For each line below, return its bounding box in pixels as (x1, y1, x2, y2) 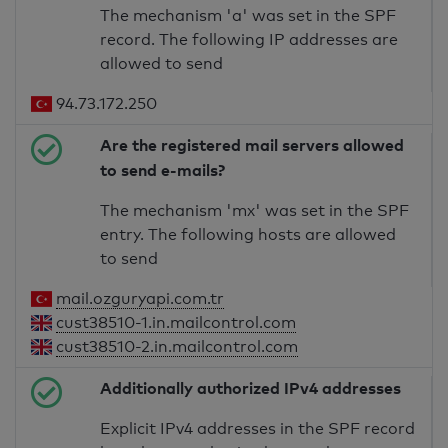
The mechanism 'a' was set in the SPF (100, 6, 397, 26)
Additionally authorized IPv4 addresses (100, 378, 402, 399)
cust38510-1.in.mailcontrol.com (56, 313, 297, 333)
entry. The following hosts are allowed (100, 225, 397, 245)
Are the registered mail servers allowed (100, 135, 405, 156)
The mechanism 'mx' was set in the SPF (100, 201, 410, 221)
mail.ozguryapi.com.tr (56, 289, 225, 309)
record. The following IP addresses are (100, 30, 399, 50)
